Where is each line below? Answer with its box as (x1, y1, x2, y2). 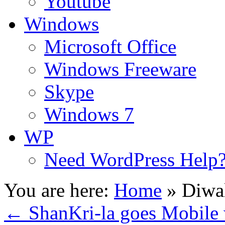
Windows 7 (44, 103, 134, 125)
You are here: (4, 179, 109, 201)
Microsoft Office (44, 36, 176, 57)
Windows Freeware (44, 58, 196, 80)
